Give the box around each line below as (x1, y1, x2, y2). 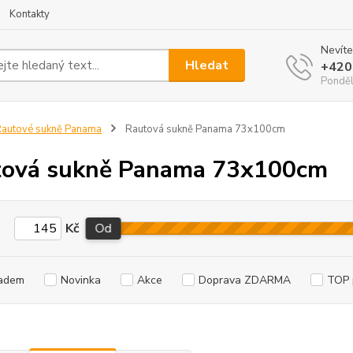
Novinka (60, 273, 101, 288)
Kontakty (9, 7, 50, 21)
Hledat (185, 56, 229, 74)
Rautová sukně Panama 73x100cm (122, 122, 285, 136)
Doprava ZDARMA (198, 273, 291, 288)
